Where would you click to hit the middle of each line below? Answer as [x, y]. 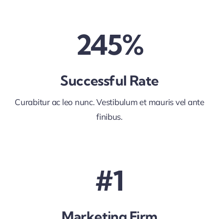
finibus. [109, 117]
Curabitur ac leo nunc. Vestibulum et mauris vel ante [109, 102]
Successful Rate [109, 81]
